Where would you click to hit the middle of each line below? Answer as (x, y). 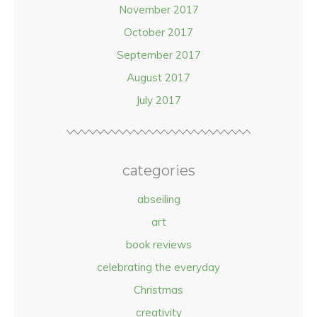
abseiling (158, 199)
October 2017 (158, 32)
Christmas (158, 290)
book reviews (158, 244)
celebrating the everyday (158, 267)
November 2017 (158, 10)
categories (158, 171)
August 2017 (158, 77)
